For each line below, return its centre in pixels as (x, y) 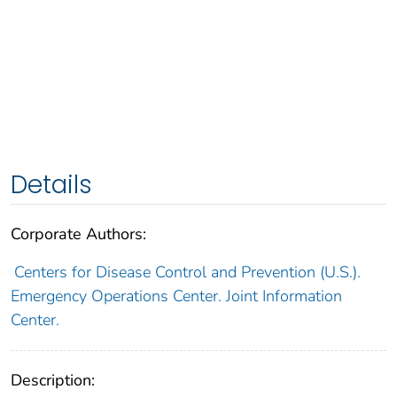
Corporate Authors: (78, 234)
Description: (53, 380)
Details (51, 184)
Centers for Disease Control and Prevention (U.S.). (187, 272)
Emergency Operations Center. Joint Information (176, 296)
